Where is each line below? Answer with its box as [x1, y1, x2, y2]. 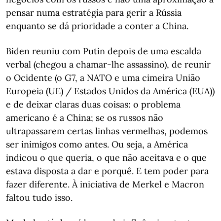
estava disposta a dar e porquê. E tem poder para [6, 165, 209, 177]
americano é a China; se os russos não [6, 112, 163, 123]
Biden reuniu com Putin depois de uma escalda [6, 45, 201, 57]
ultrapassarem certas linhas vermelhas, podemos [6, 125, 208, 137]
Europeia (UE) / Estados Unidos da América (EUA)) [6, 85, 215, 97]
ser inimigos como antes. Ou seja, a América [6, 139, 188, 150]
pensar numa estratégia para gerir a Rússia [6, 7, 182, 18]
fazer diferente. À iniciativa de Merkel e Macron [6, 179, 204, 190]
